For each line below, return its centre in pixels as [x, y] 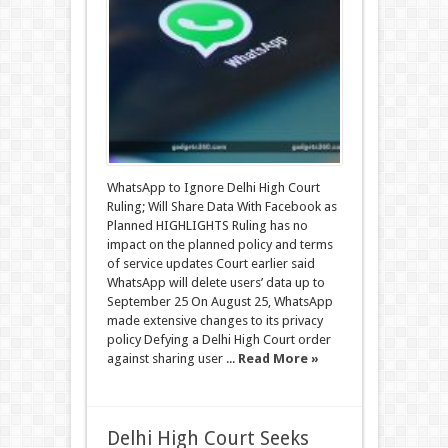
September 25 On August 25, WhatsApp [219, 301]
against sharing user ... [172, 358]
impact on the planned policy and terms [219, 244]
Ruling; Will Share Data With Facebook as [221, 206]
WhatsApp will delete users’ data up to [215, 282]
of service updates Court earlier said [210, 263]
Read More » [278, 358]
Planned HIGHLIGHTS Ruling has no [207, 225]
